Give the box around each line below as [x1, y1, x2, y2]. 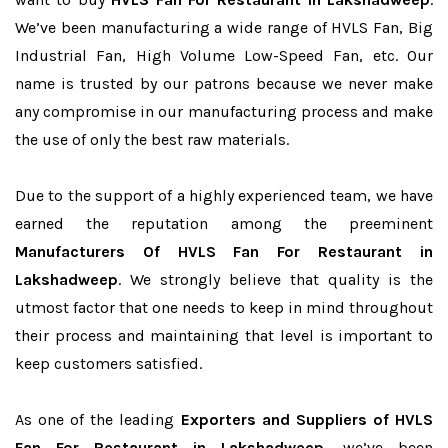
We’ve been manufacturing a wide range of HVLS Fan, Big [15, 18, 433, 37]
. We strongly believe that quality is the [118, 270, 433, 289]
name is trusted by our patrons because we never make [15, 74, 433, 93]
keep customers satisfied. [15, 354, 202, 373]
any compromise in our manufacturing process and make [15, 102, 433, 121]
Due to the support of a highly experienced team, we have [15, 186, 433, 205]
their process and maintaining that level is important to [15, 326, 433, 345]
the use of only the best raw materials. [15, 130, 289, 149]
